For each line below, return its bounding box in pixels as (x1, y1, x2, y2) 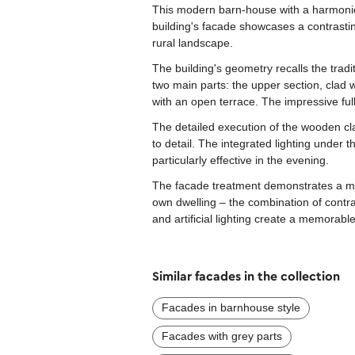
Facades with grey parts (162, 329, 282, 342)
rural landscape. (152, 36, 233, 49)
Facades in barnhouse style (162, 300, 300, 314)
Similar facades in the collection (152, 268, 340, 284)
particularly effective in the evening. (152, 153, 329, 166)
